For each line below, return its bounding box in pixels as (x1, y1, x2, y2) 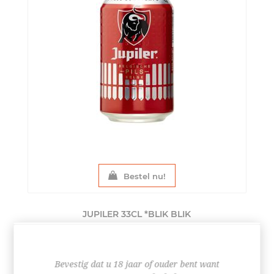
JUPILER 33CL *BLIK (83, 208, 171, 220)
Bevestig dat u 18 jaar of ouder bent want (54, 259, 220, 269)
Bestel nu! (123, 171, 166, 181)
